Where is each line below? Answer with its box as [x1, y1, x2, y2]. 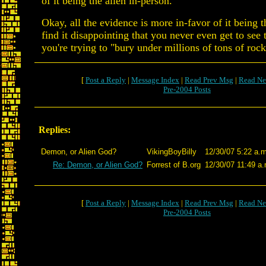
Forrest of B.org [147, 160, 201, 169]
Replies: [39, 125, 71, 135]
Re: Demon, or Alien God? [53, 160, 142, 169]
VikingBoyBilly [147, 147, 197, 156]
